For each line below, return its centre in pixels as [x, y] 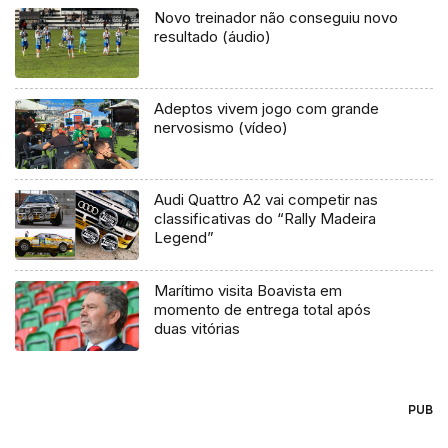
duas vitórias [197, 328]
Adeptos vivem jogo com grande [267, 109]
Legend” [184, 237]
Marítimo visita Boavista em [248, 290]
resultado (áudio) [213, 37]
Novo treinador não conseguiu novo [276, 18]
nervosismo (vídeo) [221, 128]
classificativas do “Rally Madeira [265, 218]
